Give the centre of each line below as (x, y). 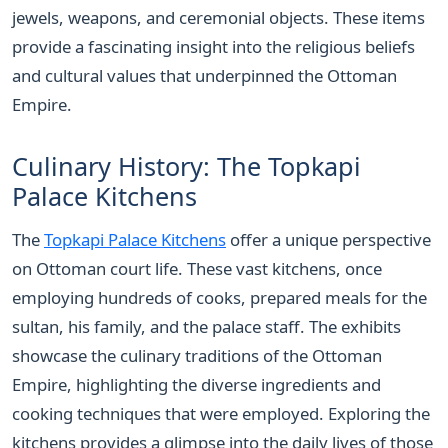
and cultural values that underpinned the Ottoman (204, 76)
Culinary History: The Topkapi (186, 166)
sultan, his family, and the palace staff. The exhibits (206, 326)
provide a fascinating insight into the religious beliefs (213, 47)
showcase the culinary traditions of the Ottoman (197, 355)
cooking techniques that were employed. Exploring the (221, 413)
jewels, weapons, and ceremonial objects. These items (218, 18)
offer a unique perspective (328, 239)
